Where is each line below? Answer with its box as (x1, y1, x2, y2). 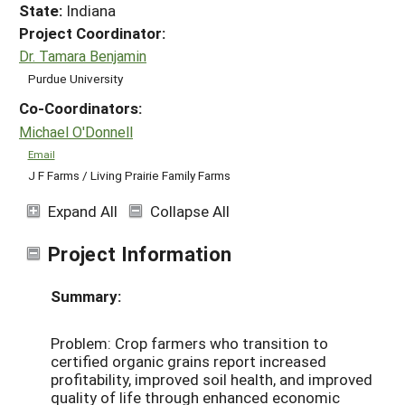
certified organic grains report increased (51, 350, 326, 372)
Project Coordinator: (19, 22, 165, 43)
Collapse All (150, 200, 230, 221)
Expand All (48, 200, 118, 221)
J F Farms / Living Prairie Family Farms (27, 167, 231, 184)
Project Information (48, 240, 232, 267)
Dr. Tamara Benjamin (19, 46, 146, 66)
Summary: (51, 285, 121, 306)
